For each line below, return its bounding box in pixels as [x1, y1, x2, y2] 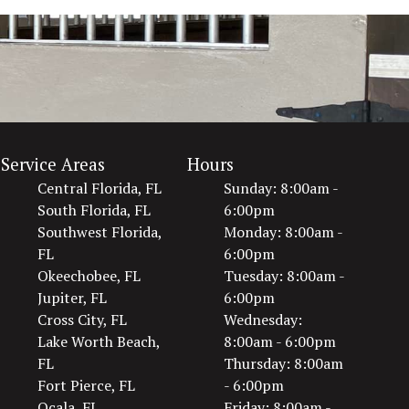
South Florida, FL [37, 200, 152, 220]
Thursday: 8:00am [223, 353, 343, 373]
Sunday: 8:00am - [223, 178, 338, 198]
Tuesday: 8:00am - [223, 266, 344, 286]
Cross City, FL [37, 309, 128, 330]
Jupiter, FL [37, 288, 108, 308]
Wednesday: [223, 309, 302, 330]
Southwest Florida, [37, 222, 163, 242]
